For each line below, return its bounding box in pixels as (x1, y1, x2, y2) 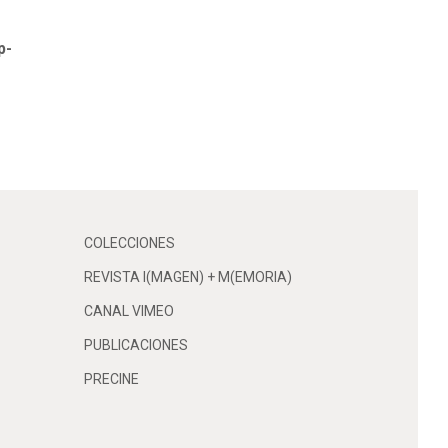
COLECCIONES (83, 234, 175, 251)
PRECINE (83, 370, 139, 387)
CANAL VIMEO (83, 302, 174, 319)
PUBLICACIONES (83, 336, 188, 353)
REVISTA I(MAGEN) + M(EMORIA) (83, 268, 292, 285)
